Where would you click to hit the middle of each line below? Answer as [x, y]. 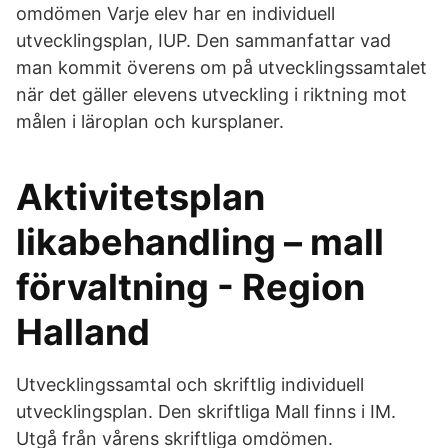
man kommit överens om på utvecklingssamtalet [221, 67]
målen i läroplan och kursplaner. [150, 121]
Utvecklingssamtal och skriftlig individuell [190, 384]
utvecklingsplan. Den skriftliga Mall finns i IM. [206, 411]
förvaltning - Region [190, 287]
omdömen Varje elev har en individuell [175, 13]
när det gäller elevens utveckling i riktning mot [211, 94]
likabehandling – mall [200, 242]
